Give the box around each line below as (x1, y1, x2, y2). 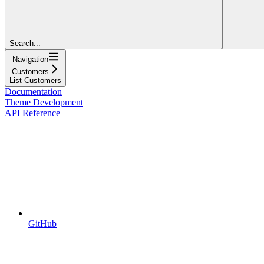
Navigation (12, 54, 48, 64)
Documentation (5, 86, 62, 97)
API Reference (5, 107, 60, 118)
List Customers (9, 75, 61, 85)
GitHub (28, 218, 57, 229)
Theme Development (5, 97, 83, 107)
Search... (9, 38, 41, 48)
